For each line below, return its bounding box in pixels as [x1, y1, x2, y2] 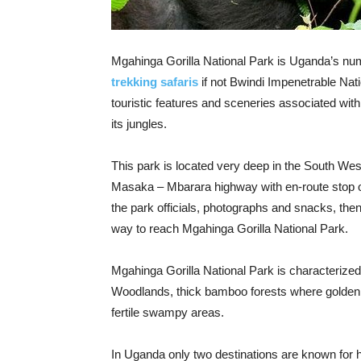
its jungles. [111, 117, 167, 131]
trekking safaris [111, 75, 198, 89]
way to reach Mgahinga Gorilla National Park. [111, 222, 348, 235]
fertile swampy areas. [111, 305, 224, 319]
